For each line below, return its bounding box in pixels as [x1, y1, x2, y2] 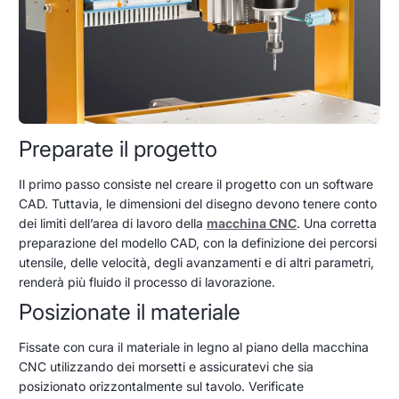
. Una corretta [297, 215, 377, 231]
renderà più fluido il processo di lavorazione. [19, 273, 275, 289]
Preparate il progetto [19, 134, 217, 162]
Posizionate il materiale [19, 297, 240, 325]
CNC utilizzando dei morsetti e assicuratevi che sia [19, 358, 313, 374]
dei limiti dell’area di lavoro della [19, 215, 207, 231]
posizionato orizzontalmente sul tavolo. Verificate [19, 378, 304, 394]
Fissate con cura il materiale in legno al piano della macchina [19, 338, 369, 354]
